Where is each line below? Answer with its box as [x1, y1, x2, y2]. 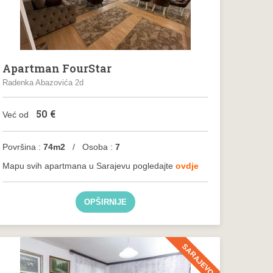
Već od [2, 110, 32, 119]
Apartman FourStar [2, 61, 112, 76]
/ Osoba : [65, 142, 116, 152]
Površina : [2, 142, 41, 152]
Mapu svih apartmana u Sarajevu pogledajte [2, 161, 176, 171]
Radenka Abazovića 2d [2, 78, 84, 87]
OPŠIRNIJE [83, 197, 127, 207]
